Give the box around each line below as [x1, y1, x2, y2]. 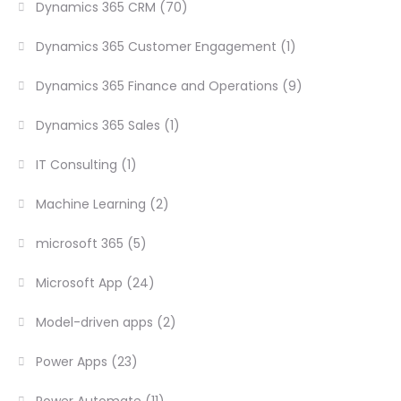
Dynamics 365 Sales [36, 115, 161, 134]
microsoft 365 [36, 234, 124, 252]
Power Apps [36, 352, 108, 371]
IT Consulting [36, 155, 118, 174]
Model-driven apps [36, 312, 154, 331]
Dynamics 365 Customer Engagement [36, 37, 277, 55]
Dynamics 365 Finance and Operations [36, 76, 279, 95]
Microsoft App [36, 273, 124, 292]
